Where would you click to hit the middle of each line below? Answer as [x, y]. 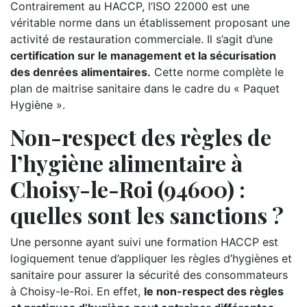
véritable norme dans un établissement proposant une [150, 23]
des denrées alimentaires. [81, 72]
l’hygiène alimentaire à [126, 163]
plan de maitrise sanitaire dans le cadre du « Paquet [145, 88]
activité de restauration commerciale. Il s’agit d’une [142, 39]
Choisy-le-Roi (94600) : [128, 189]
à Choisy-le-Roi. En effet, [77, 291]
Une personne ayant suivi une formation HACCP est [144, 242]
